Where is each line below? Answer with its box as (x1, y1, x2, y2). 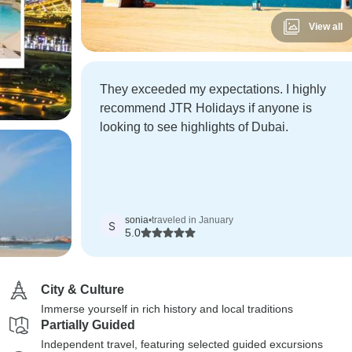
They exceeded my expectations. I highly (99, 82, 326, 96)
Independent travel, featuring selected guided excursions (41, 338, 323, 350)
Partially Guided (41, 318, 135, 332)
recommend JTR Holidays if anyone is (99, 101, 312, 115)
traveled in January (151, 214, 233, 225)
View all (308, 21, 343, 32)
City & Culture (41, 283, 124, 296)
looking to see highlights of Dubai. (99, 120, 288, 134)
